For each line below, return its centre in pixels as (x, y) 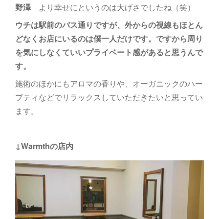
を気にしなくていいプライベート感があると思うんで (109, 52)
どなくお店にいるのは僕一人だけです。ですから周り (109, 39)
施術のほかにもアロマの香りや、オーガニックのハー (109, 84)
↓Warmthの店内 (44, 146)
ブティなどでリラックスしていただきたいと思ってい (109, 97)
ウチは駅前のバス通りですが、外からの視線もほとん (109, 25)
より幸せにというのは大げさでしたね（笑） (113, 7)
